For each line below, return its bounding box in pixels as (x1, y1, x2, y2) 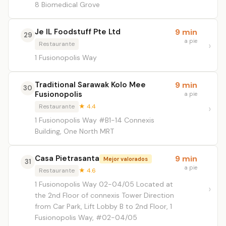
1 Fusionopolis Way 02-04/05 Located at (35, 180, 173, 189)
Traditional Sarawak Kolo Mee (35, 80, 146, 90)
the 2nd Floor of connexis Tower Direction (35, 191, 174, 200)
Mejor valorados (103, 155, 148, 162)
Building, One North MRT (35, 127, 114, 136)
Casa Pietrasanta (35, 153, 99, 163)
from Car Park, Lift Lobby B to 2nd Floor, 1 (35, 202, 172, 211)
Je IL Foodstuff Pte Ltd (35, 27, 121, 37)
